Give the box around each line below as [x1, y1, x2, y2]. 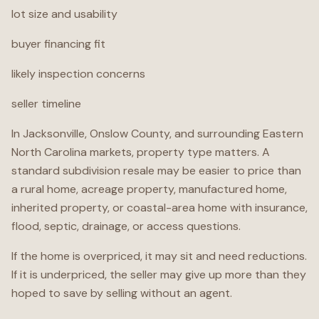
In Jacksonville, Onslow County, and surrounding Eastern [11, 126, 303, 141]
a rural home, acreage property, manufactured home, [11, 182, 287, 197]
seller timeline [11, 96, 81, 111]
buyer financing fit [11, 36, 105, 51]
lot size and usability [11, 6, 117, 21]
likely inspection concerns [11, 66, 145, 81]
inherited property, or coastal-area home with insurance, [11, 200, 308, 215]
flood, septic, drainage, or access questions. [11, 219, 241, 234]
